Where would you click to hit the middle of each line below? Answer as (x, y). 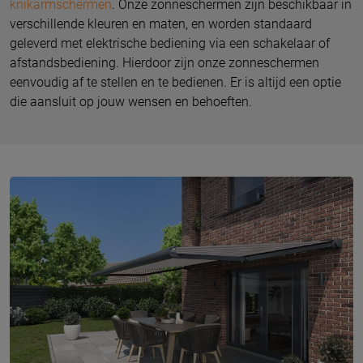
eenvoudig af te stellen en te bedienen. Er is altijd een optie (175, 82)
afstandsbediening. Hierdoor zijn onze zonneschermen (164, 62)
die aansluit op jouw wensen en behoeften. (131, 101)
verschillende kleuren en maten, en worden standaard (161, 23)
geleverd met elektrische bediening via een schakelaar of (170, 43)
